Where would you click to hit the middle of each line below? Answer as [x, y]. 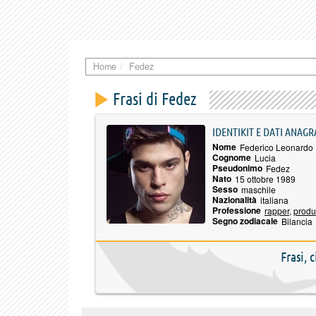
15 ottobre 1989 [265, 178]
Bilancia [297, 221]
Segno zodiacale [245, 220]
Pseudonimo [237, 168]
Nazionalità [235, 199]
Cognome [232, 157]
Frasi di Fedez [155, 99]
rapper [277, 210]
